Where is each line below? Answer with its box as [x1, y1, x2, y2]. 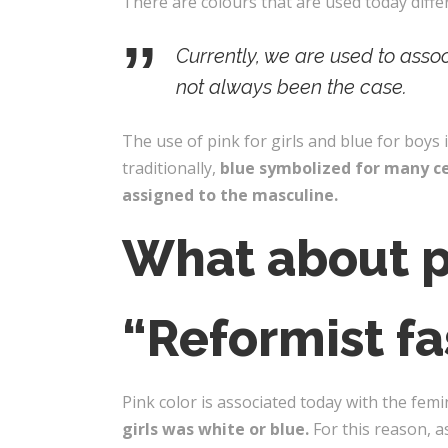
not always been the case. [176, 75, 407, 99]
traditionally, [122, 157, 220, 179]
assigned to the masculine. [122, 184, 338, 206]
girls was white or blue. [122, 418, 309, 440]
